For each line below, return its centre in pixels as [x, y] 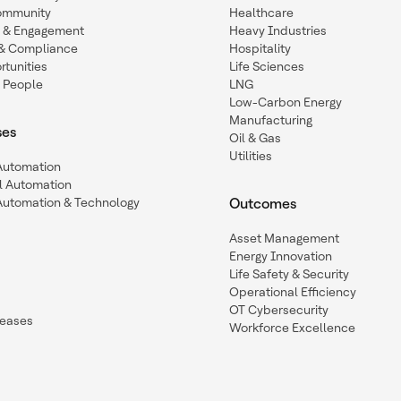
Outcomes [263, 204]
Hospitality [260, 48]
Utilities [251, 156]
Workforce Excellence [292, 328]
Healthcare [261, 13]
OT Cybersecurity [279, 310]
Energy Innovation [281, 256]
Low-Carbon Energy [286, 102]
